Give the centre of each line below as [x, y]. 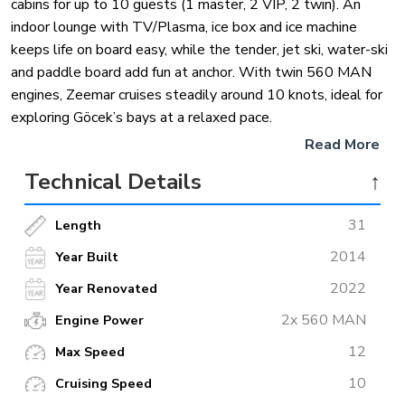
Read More [342, 145]
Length [78, 226]
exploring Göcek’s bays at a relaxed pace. [141, 118]
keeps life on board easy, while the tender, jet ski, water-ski [199, 50]
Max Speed [90, 352]
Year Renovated [106, 289]
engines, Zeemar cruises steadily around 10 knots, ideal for [197, 95]
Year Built [87, 257]
